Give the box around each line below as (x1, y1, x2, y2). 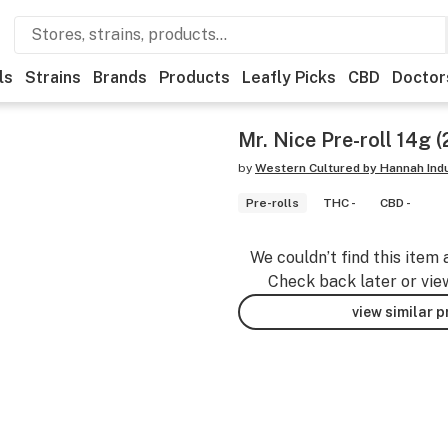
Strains (25, 68, 81, 87)
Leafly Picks (242, 68, 336, 87)
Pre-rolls (246, 196, 299, 210)
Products (159, 68, 230, 87)
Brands (93, 68, 147, 87)
